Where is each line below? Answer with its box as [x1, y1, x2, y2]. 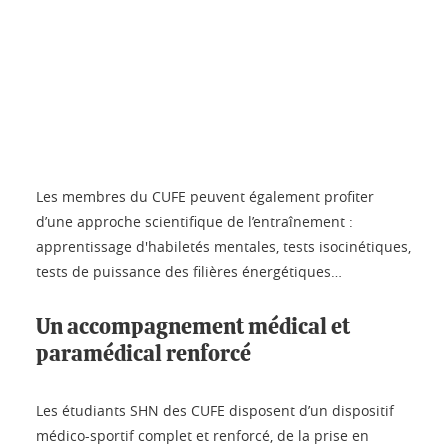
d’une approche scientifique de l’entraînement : [36, 212, 353, 232]
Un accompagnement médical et [36, 316, 350, 339]
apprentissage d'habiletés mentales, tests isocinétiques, [36, 237, 411, 257]
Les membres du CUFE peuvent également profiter [36, 187, 374, 207]
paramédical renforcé [36, 343, 251, 366]
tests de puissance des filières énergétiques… [36, 262, 342, 282]
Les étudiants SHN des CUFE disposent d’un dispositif [36, 401, 394, 421]
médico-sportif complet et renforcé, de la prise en [36, 426, 369, 446]
